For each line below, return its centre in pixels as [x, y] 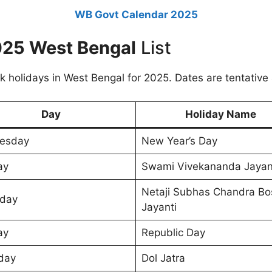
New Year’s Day [179, 141]
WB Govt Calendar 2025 [136, 14]
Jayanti [159, 207]
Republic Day [173, 232]
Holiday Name [221, 114]
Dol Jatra [163, 258]
